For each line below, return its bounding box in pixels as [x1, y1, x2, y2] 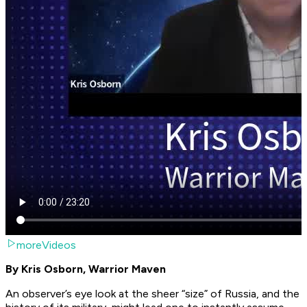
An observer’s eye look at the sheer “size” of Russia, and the [5, 287, 299, 301]
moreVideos [16, 238, 76, 252]
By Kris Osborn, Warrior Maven [5, 262, 166, 276]
